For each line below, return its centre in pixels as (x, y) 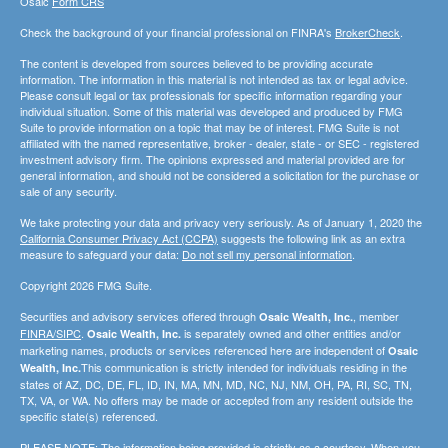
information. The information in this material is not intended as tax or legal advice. (214, 79)
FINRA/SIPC (50, 333)
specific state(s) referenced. (92, 416)
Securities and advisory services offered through (139, 316)
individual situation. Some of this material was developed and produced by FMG (211, 111)
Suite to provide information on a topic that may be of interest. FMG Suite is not (209, 127)
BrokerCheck (367, 32)
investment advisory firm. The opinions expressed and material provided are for (212, 159)
